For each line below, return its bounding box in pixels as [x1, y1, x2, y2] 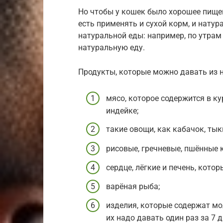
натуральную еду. [78, 43, 145, 53]
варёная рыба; [106, 182, 160, 191]
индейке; [106, 106, 138, 116]
